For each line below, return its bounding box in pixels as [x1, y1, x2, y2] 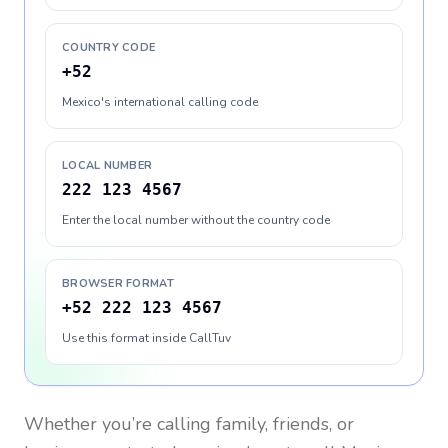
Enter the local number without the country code [62, 212, 330, 228]
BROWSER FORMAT [62, 276, 174, 291]
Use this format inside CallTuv [62, 330, 231, 346]
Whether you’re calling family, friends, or [24, 412, 354, 436]
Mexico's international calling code [62, 94, 258, 110]
